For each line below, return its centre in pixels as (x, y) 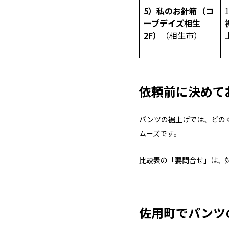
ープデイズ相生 (172, 23)
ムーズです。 (160, 133)
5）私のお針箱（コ (179, 11)
